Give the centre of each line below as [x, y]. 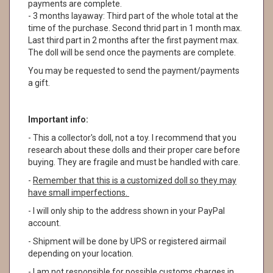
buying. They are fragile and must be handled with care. [134, 162]
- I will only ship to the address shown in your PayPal [126, 211]
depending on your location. [81, 253]
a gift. [39, 83]
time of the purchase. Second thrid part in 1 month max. [135, 28]
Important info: [58, 119]
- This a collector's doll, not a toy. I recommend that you [132, 138]
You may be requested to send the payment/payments [134, 71]
